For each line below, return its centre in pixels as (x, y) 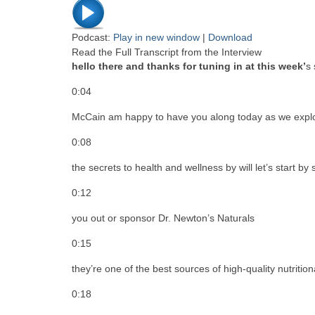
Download (230, 37)
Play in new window (156, 37)
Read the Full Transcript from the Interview (167, 52)
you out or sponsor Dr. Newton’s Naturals (163, 218)
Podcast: (92, 37)
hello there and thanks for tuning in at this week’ (189, 66)
